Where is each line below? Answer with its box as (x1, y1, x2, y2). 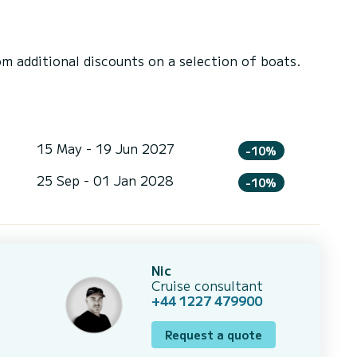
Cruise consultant (151, 275, 263, 295)
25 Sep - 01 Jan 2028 (36, 170, 174, 190)
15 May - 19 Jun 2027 (36, 139, 175, 159)
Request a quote (165, 326, 262, 343)
